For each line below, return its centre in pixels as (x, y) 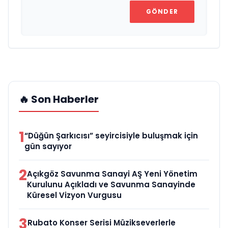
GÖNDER (162, 11)
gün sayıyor (48, 146)
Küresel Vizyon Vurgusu (74, 195)
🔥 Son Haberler (59, 99)
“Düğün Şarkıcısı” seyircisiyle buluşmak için (111, 135)
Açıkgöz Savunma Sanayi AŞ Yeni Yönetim (112, 174)
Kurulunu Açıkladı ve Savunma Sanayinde (111, 184)
